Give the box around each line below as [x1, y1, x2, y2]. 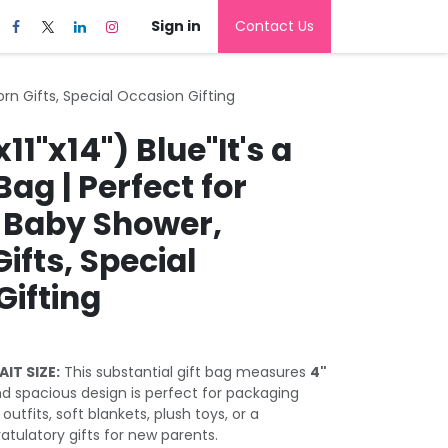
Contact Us [235, 16, 314, 36]
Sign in [151, 16, 201, 36]
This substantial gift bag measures [60, 362, 310, 382]
